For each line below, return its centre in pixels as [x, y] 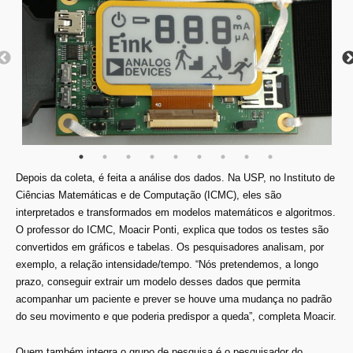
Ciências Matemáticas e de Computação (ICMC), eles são [149, 195]
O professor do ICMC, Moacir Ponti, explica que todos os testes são [172, 230]
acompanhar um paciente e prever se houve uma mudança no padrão [174, 299]
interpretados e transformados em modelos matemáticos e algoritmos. [176, 213]
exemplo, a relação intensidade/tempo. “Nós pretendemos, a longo [167, 265]
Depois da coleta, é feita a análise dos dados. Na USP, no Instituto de [175, 178]
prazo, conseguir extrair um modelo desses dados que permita [158, 282]
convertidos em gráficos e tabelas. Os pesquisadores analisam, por [170, 247]
